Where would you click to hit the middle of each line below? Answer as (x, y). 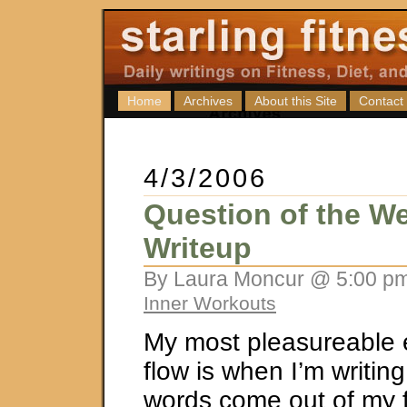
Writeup (198, 248)
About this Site (296, 101)
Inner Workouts (210, 303)
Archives (208, 101)
